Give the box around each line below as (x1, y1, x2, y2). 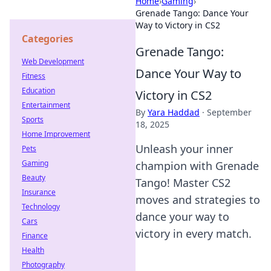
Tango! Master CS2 (135, 175, 230, 190)
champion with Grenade (135, 158, 259, 173)
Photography (22, 260, 65, 270)
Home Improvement (22, 129, 90, 139)
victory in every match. (135, 226, 252, 241)
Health (22, 245, 44, 255)
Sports (22, 114, 44, 125)
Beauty (22, 172, 45, 183)
